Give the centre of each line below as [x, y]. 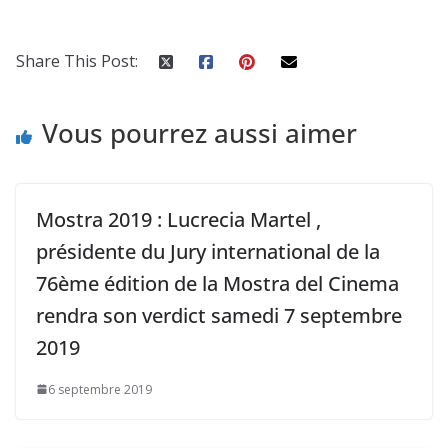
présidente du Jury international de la [208, 251]
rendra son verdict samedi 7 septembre [219, 315]
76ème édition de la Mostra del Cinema [217, 283]
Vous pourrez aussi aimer [199, 132]
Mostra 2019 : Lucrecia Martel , [178, 219]
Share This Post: [77, 60]
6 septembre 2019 [100, 389]
